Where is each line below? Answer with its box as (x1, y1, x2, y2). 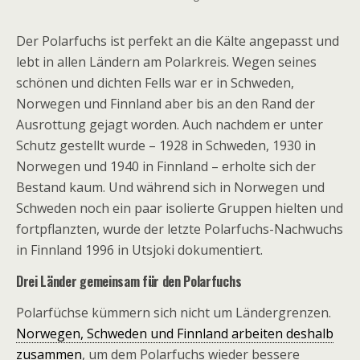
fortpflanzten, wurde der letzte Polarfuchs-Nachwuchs (16, 220, 343, 238)
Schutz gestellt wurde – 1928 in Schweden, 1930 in (16, 137, 316, 154)
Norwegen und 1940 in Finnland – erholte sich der (16, 157, 316, 175)
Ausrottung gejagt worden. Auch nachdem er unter (16, 116, 323, 133)
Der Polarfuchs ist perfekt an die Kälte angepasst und (16, 32, 339, 50)
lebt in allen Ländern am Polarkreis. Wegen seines (16, 53, 317, 71)
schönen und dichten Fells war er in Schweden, (16, 74, 294, 92)
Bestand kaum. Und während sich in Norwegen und (16, 178, 325, 196)
